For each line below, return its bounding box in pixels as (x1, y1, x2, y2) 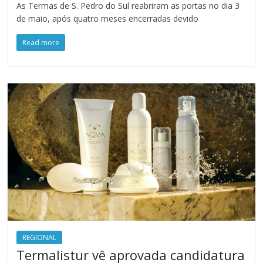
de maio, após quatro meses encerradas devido (16, 13, 199, 25)
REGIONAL (22, 232, 57, 243)
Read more (22, 38, 60, 48)
